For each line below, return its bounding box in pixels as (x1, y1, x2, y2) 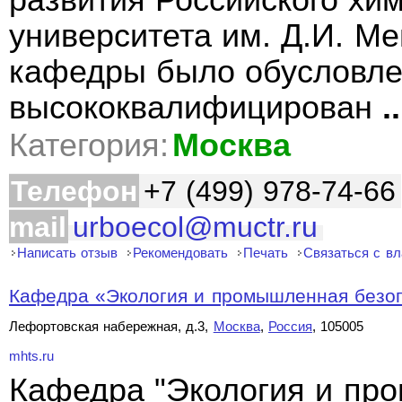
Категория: (9, 127, 169, 163)
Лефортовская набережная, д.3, (9, 319, 214, 334)
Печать (243, 245, 289, 260)
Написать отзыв (17, 245, 118, 260)
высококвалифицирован (9, 90, 383, 126)
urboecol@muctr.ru (73, 211, 318, 243)
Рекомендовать (133, 245, 229, 260)
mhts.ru (9, 349, 54, 363)
